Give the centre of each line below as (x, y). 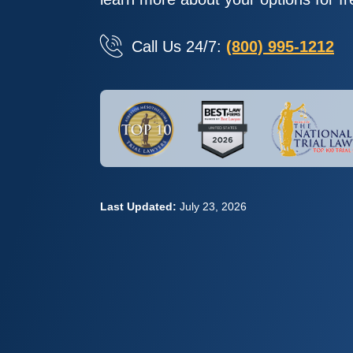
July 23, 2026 (213, 207)
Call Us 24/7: (179, 46)
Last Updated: (138, 207)
